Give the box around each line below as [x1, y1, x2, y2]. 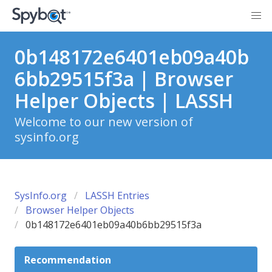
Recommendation [24, 253, 111, 267]
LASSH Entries [85, 189, 149, 202]
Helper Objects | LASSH [15, 87, 233, 114]
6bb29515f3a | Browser [15, 66, 233, 92]
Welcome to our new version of [15, 114, 193, 130]
